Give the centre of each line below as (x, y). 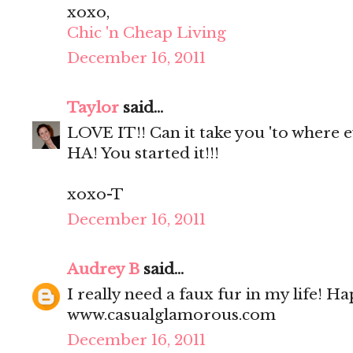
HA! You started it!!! (143, 154)
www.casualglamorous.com (171, 315)
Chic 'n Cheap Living (147, 33)
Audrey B (103, 269)
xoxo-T (95, 195)
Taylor (93, 108)
